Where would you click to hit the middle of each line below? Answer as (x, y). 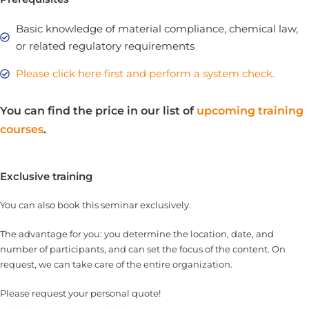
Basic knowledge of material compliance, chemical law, (157, 29)
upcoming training (250, 111)
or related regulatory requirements (105, 46)
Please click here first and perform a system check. (145, 74)
